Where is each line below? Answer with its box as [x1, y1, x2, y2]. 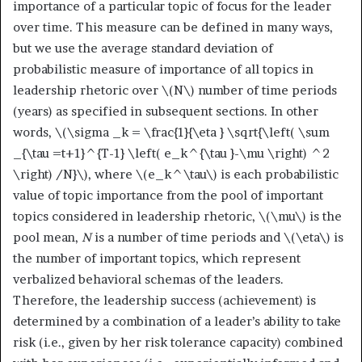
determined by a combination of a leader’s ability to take [13, 313, 341, 329]
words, [13, 124, 55, 140]
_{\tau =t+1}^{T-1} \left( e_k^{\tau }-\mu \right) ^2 [13, 145, 330, 161]
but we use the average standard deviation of [13, 40, 273, 56]
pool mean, [13, 229, 82, 245]
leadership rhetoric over [13, 82, 162, 98]
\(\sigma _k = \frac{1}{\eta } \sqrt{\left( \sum [55, 124, 330, 140]
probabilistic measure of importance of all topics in [13, 61, 314, 77]
